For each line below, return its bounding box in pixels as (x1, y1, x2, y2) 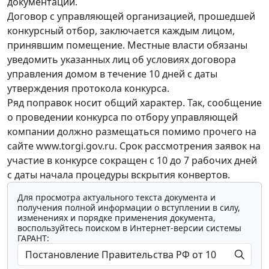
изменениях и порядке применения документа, (17, 211, 216, 223)
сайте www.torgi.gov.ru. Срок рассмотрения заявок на (7, 139, 261, 153)
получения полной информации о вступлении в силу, (17, 201, 240, 213)
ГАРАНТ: (17, 232, 49, 244)
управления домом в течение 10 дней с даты (7, 67, 217, 80)
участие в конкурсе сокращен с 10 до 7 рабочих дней (7, 153, 257, 167)
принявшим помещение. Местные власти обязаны (7, 38, 247, 52)
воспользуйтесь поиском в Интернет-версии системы (17, 222, 241, 234)
